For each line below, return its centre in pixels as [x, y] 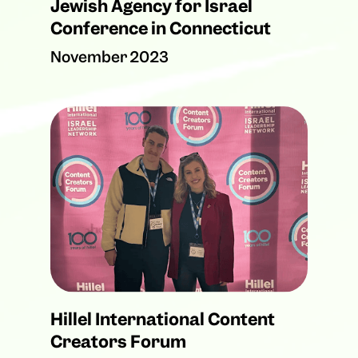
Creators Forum [118, 342]
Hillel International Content [162, 320]
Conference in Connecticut [160, 28]
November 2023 [109, 57]
